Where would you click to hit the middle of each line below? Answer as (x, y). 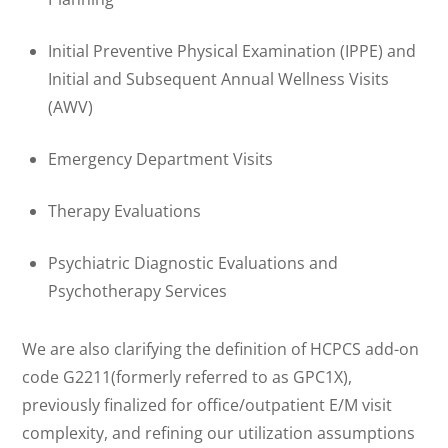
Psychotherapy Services (137, 290)
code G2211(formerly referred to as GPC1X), (187, 377)
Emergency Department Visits (160, 158)
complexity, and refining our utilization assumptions (219, 433)
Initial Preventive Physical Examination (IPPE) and (232, 50)
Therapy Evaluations (124, 210)
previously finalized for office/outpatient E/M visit (207, 405)
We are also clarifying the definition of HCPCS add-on (221, 349)
